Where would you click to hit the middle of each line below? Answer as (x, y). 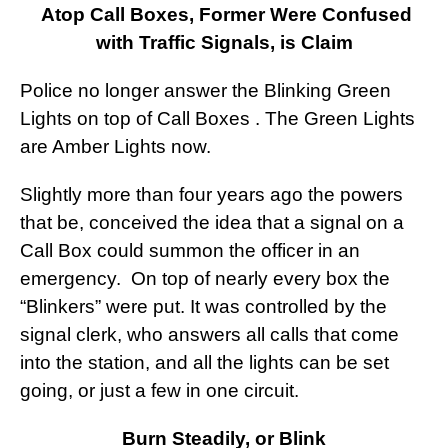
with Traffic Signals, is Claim (224, 43)
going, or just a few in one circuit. (159, 391)
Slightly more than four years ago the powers (211, 195)
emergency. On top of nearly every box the (205, 279)
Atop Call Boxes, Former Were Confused (224, 15)
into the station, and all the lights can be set (204, 363)
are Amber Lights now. (115, 147)
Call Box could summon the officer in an (190, 251)
